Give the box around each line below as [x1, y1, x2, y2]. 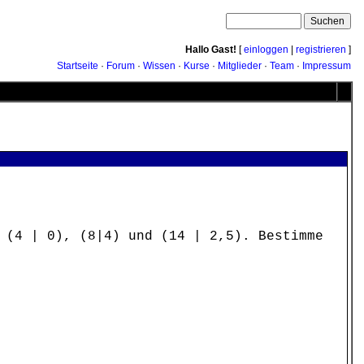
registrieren [296, 44, 346, 55]
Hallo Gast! [185, 44, 236, 55]
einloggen [244, 44, 288, 55]
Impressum [302, 60, 351, 71]
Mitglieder [218, 60, 262, 71]
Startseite [57, 60, 98, 71]
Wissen [143, 60, 175, 71]
